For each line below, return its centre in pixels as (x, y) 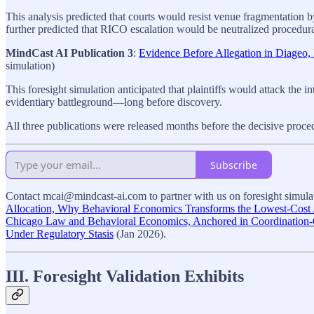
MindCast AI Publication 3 (69, 53)
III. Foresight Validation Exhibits (125, 277)
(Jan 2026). (140, 234)
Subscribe (234, 165)
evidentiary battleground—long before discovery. (114, 102)
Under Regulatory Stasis (60, 234)
